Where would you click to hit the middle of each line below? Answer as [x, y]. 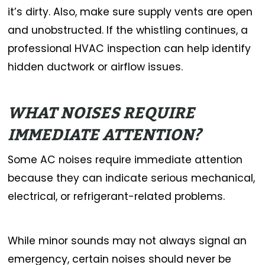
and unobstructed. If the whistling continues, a [128, 30]
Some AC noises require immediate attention [125, 160]
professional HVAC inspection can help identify [130, 49]
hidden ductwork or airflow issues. [96, 67]
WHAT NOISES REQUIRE [101, 113]
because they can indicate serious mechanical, [132, 178]
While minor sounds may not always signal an [127, 240]
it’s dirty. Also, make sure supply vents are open [130, 12]
